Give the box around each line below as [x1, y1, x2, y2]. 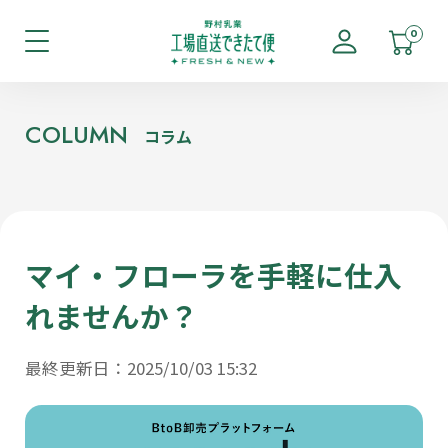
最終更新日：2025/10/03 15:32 [25, 356, 258, 381]
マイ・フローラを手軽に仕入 [25, 253, 403, 295]
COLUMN [25, 117, 128, 153]
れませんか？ [25, 294, 199, 336]
